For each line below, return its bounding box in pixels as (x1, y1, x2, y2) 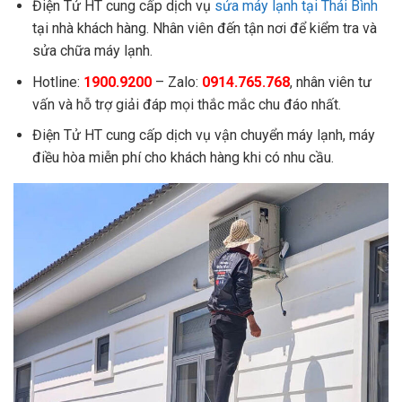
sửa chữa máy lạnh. (31, 42, 153, 59)
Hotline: (31, 73, 83, 91)
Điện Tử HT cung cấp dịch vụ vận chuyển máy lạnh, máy (31, 127, 375, 144)
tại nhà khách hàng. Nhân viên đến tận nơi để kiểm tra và (31, 20, 377, 37)
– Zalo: (151, 73, 202, 91)
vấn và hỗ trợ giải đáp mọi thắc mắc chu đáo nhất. (31, 95, 341, 113)
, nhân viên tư (289, 73, 371, 91)
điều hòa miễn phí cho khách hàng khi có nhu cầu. (31, 149, 334, 167)
